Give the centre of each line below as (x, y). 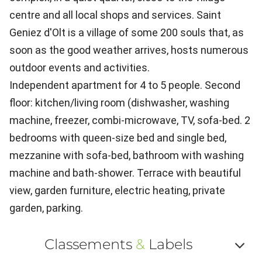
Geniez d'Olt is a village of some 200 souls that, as (127, 33)
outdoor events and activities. (80, 68)
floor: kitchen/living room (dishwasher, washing (119, 103)
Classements (90, 244)
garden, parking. (46, 208)
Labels (168, 244)
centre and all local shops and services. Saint (115, 15)
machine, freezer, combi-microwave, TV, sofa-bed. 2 (130, 120)
